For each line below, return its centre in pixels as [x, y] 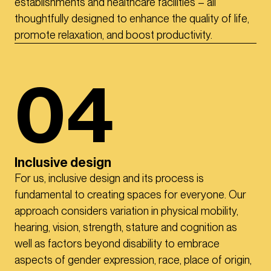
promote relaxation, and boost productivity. [113, 35]
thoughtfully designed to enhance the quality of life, [132, 19]
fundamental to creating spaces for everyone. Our [130, 195]
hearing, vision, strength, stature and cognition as [126, 227]
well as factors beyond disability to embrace [117, 244]
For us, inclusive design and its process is [109, 178]
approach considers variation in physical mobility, [126, 211]
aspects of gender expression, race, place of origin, [133, 260]
